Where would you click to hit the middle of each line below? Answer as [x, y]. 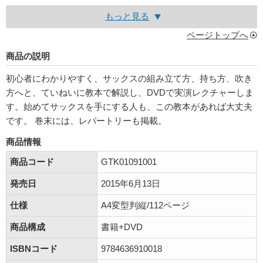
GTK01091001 [129, 162]
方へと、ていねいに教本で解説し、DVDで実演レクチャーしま [130, 92]
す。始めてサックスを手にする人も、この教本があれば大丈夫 [129, 107]
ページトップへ [218, 35]
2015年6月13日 [131, 183]
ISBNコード [34, 249]
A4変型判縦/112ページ [145, 205]
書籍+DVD [122, 227]
